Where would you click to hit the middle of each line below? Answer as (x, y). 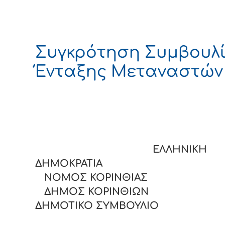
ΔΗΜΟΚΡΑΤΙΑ (120, 164)
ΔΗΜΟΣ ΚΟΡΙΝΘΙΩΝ (92, 192)
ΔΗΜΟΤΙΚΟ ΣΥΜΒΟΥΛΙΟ (97, 206)
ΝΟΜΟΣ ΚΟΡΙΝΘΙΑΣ (91, 178)
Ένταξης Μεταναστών (129, 71)
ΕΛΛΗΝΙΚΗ (121, 150)
